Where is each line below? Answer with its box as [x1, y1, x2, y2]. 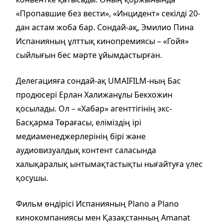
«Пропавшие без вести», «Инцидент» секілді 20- [16, 8, 200, 19]
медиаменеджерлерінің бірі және [16, 131, 146, 142]
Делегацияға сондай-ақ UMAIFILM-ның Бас [16, 75, 181, 87]
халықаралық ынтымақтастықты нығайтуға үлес [16, 159, 203, 170]
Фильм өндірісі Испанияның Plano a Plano [16, 198, 179, 210]
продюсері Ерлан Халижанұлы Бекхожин [16, 89, 172, 101]
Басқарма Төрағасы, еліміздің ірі [16, 117, 141, 128]
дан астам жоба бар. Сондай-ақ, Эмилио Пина [16, 22, 194, 33]
